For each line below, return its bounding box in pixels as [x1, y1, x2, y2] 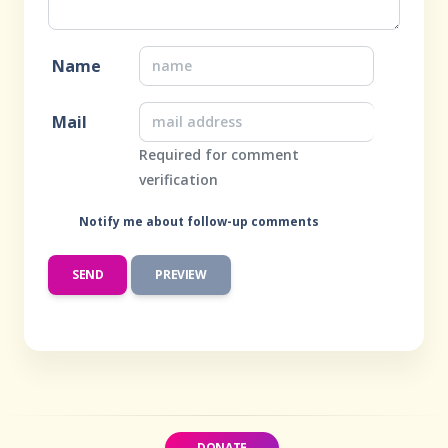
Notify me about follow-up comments [75, 213, 319, 230]
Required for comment [139, 145, 299, 164]
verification [139, 170, 218, 189]
